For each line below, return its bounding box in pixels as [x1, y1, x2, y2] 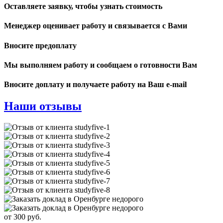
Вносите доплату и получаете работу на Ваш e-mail [4, 80, 187, 89]
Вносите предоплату [4, 41, 77, 50]
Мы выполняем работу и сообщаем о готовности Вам [4, 60, 197, 69]
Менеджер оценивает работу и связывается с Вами [4, 21, 187, 30]
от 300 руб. [4, 213, 41, 222]
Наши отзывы [4, 100, 82, 113]
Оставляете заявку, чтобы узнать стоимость [4, 2, 162, 11]
